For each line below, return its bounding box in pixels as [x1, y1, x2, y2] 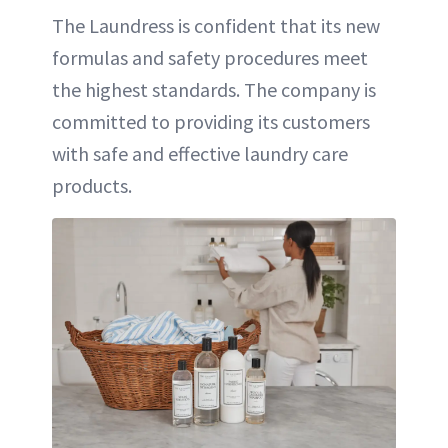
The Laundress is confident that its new [52, 13, 380, 39]
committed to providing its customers [52, 109, 370, 135]
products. [52, 173, 132, 199]
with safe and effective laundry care [52, 141, 348, 167]
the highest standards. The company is [52, 77, 376, 103]
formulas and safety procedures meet [52, 45, 368, 71]
